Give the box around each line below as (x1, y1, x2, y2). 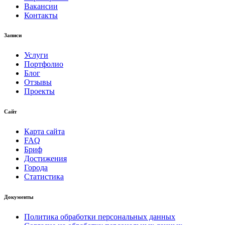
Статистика (24, 172, 64, 181)
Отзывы (24, 78, 52, 87)
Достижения (24, 154, 67, 163)
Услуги (24, 51, 48, 60)
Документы (4, 194, 34, 200)
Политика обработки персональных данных (24, 212, 175, 221)
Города (24, 163, 48, 172)
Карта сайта (24, 127, 65, 136)
